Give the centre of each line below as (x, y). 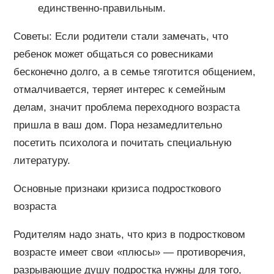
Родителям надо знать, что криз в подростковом (129, 234)
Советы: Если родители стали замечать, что (120, 36)
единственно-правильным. (102, 8)
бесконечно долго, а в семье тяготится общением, (134, 72)
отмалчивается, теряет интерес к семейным (119, 89)
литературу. (42, 160)
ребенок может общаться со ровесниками (113, 54)
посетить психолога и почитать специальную (122, 143)
